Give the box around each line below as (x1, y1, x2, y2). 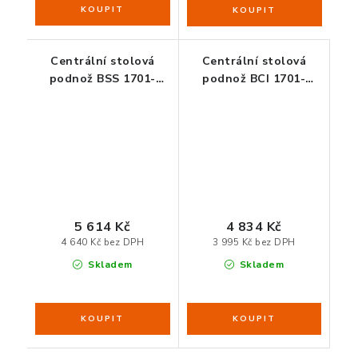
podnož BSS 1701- (49, 71, 156, 87)
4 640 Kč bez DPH (61, 236, 145, 249)
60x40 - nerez (63, 89, 142, 105)
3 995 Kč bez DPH (212, 236, 296, 249)
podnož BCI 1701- (202, 71, 306, 87)
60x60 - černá (214, 89, 293, 105)
